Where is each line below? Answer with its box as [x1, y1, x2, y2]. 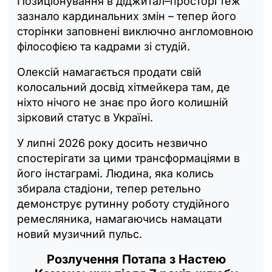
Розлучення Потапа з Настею [46, 252, 226, 267]
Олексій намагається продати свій [17, 66, 202, 79]
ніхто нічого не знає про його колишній [17, 96, 228, 109]
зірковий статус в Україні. [17, 111, 153, 124]
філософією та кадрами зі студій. [17, 40, 190, 53]
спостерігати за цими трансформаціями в [17, 152, 240, 165]
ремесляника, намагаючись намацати [17, 212, 222, 226]
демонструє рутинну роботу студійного [17, 197, 229, 211]
